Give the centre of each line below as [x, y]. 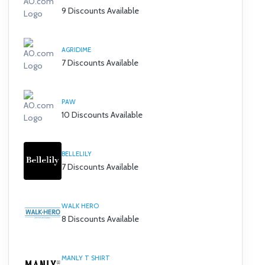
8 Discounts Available [100, 219]
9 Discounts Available [100, 10]
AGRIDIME [76, 49]
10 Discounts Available [102, 114]
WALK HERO [80, 206]
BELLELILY [77, 153]
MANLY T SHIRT [86, 258]
